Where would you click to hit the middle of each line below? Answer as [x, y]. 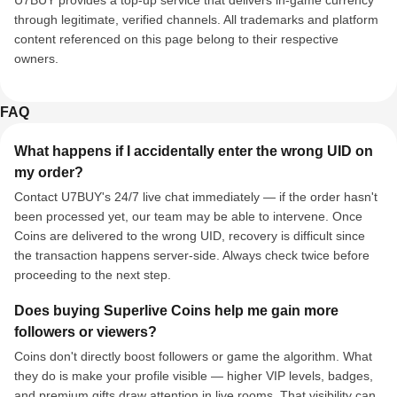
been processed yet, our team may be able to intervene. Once [188, 216]
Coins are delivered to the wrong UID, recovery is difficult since [190, 236]
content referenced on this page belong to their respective [176, 39]
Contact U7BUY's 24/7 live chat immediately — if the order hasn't [196, 197]
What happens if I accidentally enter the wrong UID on [194, 151]
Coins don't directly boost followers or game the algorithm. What [193, 356]
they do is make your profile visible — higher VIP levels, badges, [194, 376]
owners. [36, 58]
